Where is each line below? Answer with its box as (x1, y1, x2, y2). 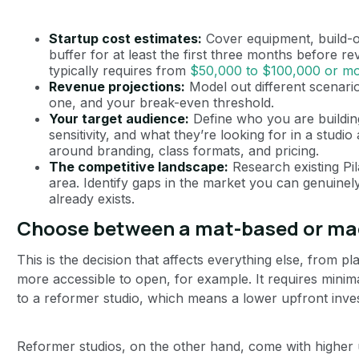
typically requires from (48, 62, 190, 79)
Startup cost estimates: (48, 30, 202, 46)
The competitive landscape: (48, 158, 228, 175)
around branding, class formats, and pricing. (48, 142, 319, 159)
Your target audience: (48, 110, 189, 127)
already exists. (48, 190, 135, 207)
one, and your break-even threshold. (48, 94, 274, 111)
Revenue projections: (48, 78, 185, 95)
